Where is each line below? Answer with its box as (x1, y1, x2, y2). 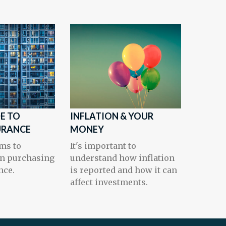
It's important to (70, 141, 136, 151)
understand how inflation (70, 153, 175, 163)
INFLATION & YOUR (70, 110, 153, 122)
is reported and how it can (70, 165, 177, 175)
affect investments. (70, 177, 148, 187)
